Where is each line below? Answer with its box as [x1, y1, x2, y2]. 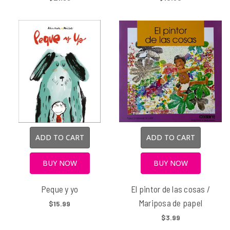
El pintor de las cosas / [131, 184, 210, 194]
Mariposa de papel [138, 198, 203, 208]
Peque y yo [41, 184, 79, 194]
